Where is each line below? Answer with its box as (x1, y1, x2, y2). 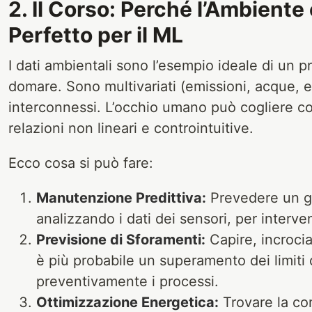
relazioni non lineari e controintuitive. (8, 119, 253, 136)
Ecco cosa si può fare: (8, 154, 153, 171)
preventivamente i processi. (36, 272, 219, 290)
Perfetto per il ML (8, 22, 183, 47)
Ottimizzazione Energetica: (36, 293, 219, 311)
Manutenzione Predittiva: (36, 189, 206, 206)
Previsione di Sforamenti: (36, 231, 205, 248)
